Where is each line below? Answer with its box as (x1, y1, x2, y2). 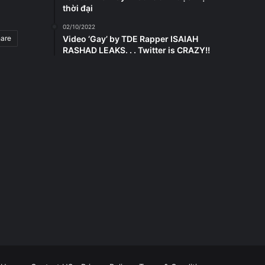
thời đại (63, 3, 93, 14)
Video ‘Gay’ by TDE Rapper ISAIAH (63, 34, 198, 44)
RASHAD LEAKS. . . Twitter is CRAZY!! (63, 45, 210, 56)
